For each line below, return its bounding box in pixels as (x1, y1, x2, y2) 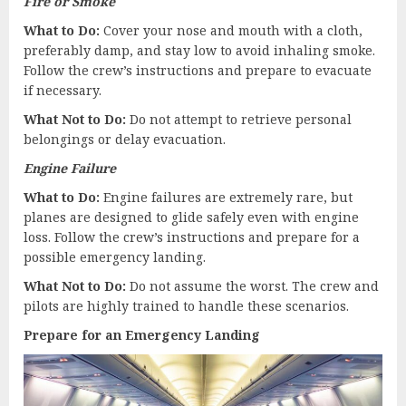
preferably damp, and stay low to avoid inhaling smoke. (24, 41, 375, 59)
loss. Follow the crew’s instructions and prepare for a (24, 227, 360, 246)
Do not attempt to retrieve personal (126, 110, 352, 128)
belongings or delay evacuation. (24, 130, 226, 148)
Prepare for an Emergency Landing (24, 325, 260, 343)
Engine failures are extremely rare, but (100, 188, 353, 206)
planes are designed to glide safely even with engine (24, 208, 359, 226)
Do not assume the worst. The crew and (126, 276, 379, 295)
